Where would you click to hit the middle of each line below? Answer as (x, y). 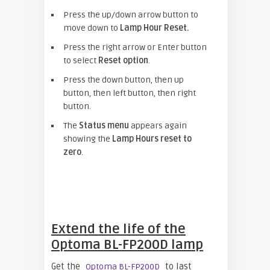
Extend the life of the (118, 229)
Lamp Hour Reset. (155, 28)
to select (81, 61)
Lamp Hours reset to (152, 139)
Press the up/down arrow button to (131, 15)
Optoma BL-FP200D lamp (127, 245)
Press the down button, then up (124, 80)
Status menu (104, 126)
